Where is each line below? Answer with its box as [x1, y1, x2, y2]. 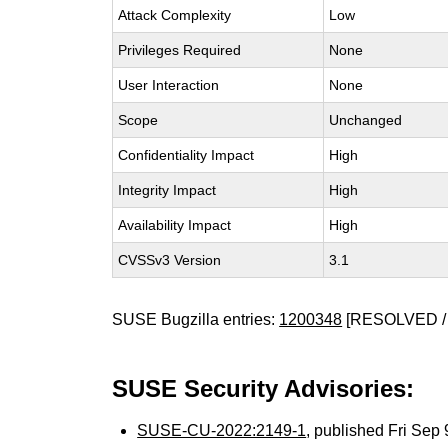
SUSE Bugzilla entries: [112, 311, 280, 328]
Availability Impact [118, 217, 232, 233]
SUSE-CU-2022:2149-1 [137, 422, 307, 439]
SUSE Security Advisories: [112, 375, 415, 402]
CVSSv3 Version [118, 252, 222, 268]
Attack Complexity [118, 7, 232, 23]
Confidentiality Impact [118, 147, 255, 163]
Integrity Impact [118, 182, 217, 198]
